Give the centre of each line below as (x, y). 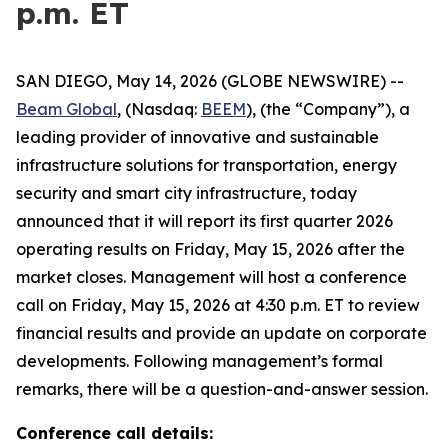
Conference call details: (114, 433)
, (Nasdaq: (159, 109)
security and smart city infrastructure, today (186, 193)
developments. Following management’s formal (199, 361)
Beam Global (66, 109)
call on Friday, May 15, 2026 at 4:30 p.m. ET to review (218, 305)
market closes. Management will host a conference (211, 277)
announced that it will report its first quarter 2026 (204, 221)
